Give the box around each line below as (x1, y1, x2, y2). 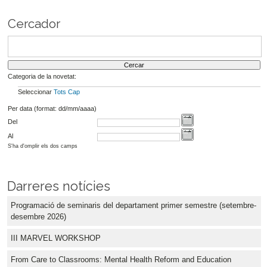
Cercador (7, 17, 60, 32)
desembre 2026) (11, 212, 66, 222)
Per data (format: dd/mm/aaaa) (7, 104, 97, 112)
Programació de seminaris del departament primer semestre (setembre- (11, 201, 256, 210)
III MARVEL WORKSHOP (11, 234, 101, 243)
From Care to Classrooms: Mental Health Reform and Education (11, 255, 231, 265)
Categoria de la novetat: (7, 72, 76, 80)
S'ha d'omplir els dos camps (7, 143, 77, 150)
